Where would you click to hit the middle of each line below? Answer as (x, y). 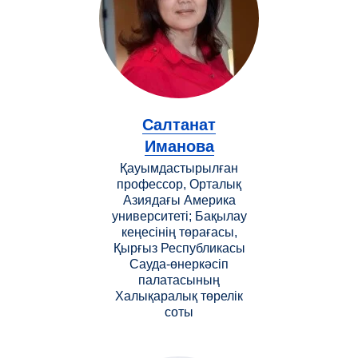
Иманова (179, 146)
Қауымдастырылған (179, 168)
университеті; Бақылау (179, 216)
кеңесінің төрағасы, (179, 232)
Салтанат (179, 124)
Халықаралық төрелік (179, 296)
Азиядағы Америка (179, 200)
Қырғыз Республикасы (179, 248)
